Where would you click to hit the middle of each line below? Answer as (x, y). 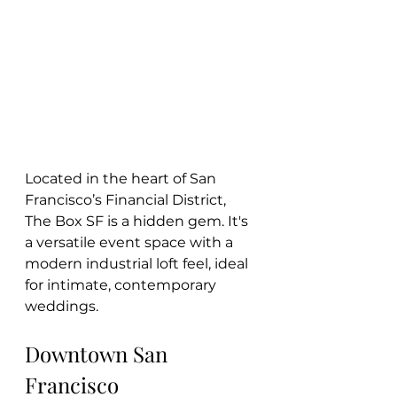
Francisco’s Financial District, (127, 200)
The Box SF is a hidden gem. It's (138, 222)
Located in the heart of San (122, 179)
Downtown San (99, 354)
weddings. (62, 307)
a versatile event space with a (131, 243)
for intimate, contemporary (122, 285)
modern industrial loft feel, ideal (138, 264)
